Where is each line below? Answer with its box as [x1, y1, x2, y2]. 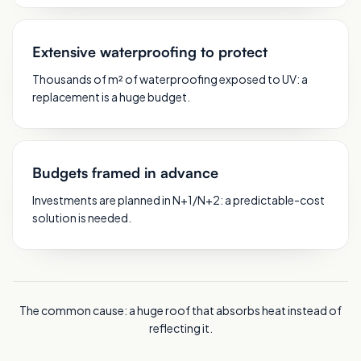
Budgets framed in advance [32, 164, 218, 181]
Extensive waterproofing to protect [32, 43, 268, 60]
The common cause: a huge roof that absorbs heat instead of [19, 303, 342, 317]
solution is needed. [32, 210, 131, 225]
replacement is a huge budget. [32, 89, 190, 104]
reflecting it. [148, 321, 213, 335]
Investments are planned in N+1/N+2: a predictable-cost [32, 193, 325, 207]
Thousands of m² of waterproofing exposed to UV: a [32, 72, 308, 86]
